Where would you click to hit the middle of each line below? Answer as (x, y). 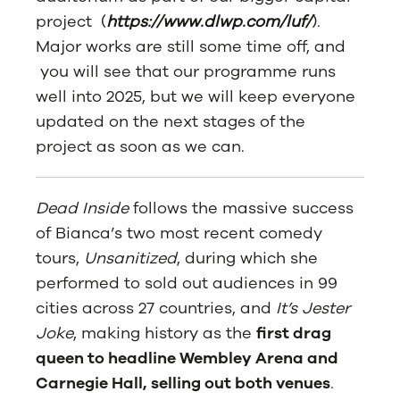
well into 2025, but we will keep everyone (196, 97)
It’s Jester (313, 308)
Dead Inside (82, 208)
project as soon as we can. (140, 147)
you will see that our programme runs (186, 72)
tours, (60, 258)
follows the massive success (241, 208)
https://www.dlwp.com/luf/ (209, 22)
